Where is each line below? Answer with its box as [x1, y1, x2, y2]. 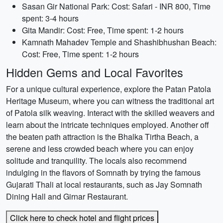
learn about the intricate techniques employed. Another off [6, 119, 209, 130]
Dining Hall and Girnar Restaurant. [6, 191, 128, 202]
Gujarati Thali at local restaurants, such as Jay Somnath [6, 179, 202, 190]
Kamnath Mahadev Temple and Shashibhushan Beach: [22, 36, 217, 48]
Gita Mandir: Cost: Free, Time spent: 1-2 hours [22, 24, 184, 36]
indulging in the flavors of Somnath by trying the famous [6, 167, 201, 178]
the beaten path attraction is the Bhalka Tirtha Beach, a [6, 131, 199, 142]
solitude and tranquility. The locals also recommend [6, 155, 187, 166]
